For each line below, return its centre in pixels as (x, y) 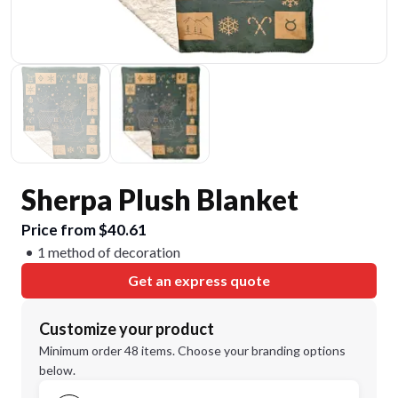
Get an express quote (199, 280)
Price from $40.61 (84, 230)
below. (57, 370)
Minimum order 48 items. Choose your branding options (192, 350)
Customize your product (127, 329)
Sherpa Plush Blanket (160, 199)
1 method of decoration (109, 252)
